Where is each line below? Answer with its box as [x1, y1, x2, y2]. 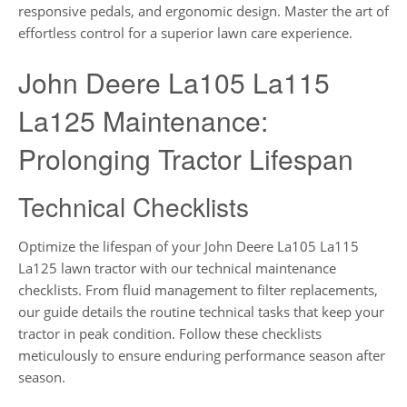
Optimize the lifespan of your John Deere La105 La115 [18, 236, 359, 255]
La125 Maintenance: [18, 101, 268, 141]
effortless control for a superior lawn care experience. [18, 23, 352, 42]
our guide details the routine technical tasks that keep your [18, 302, 384, 321]
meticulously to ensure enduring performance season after [18, 345, 385, 364]
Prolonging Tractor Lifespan [18, 139, 353, 179]
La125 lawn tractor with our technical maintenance [18, 258, 336, 277]
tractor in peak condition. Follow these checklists [18, 323, 322, 342]
